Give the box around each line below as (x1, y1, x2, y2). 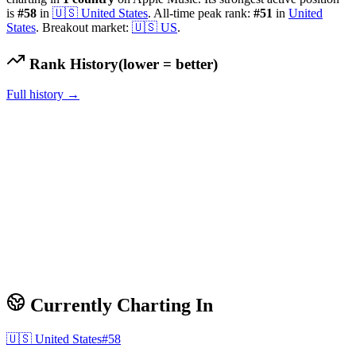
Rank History (25, 55, 118, 72)
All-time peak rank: (151, 6, 253, 20)
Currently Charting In (25, 295, 213, 316)
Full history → (6, 87, 79, 102)
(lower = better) (118, 55, 218, 72)
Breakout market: (39, 20, 132, 34)
